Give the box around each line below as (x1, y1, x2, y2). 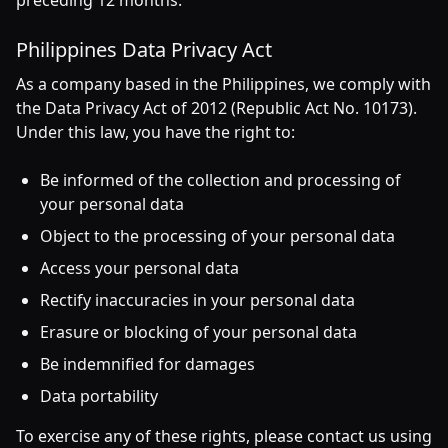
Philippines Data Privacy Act (16, 36, 272, 63)
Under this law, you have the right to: (16, 121, 295, 143)
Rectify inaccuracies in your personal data (40, 289, 355, 311)
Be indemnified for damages (40, 353, 255, 375)
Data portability (40, 385, 158, 407)
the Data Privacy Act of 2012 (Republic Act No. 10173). (16, 97, 417, 119)
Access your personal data (40, 257, 239, 279)
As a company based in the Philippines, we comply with (16, 73, 431, 95)
